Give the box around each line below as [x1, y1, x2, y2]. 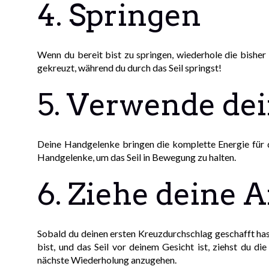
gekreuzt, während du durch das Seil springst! [37, 62, 222, 74]
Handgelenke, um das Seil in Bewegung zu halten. [37, 151, 237, 163]
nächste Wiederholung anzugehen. [37, 254, 177, 266]
